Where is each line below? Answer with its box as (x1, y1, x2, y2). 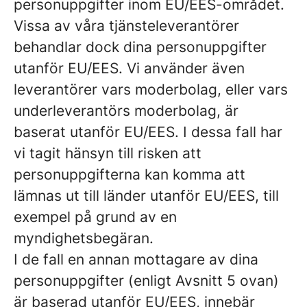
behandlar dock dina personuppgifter (14, 38, 267, 56)
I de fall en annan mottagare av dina (14, 251, 258, 268)
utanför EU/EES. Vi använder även (14, 60, 245, 77)
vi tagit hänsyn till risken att (14, 145, 201, 162)
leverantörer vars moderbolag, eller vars (14, 81, 288, 98)
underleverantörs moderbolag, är (14, 102, 238, 119)
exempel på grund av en (14, 208, 177, 225)
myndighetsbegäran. (14, 230, 153, 247)
